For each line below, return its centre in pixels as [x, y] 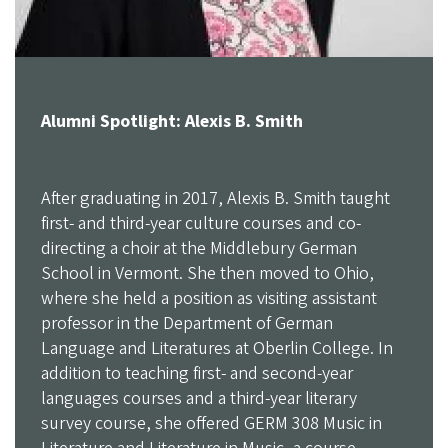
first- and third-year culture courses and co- [200, 224]
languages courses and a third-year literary [198, 399]
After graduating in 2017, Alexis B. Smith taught [215, 199]
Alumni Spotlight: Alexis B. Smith [171, 122]
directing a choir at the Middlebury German [198, 249]
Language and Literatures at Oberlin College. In [216, 349]
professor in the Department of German [186, 324]
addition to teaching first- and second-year [196, 374]
